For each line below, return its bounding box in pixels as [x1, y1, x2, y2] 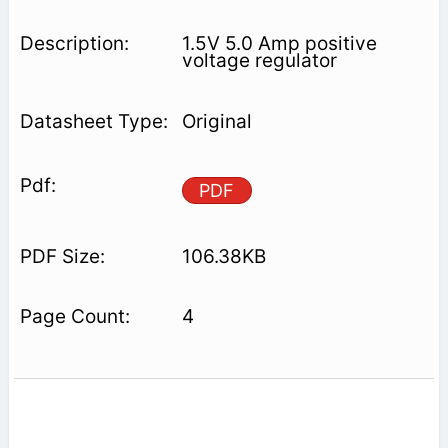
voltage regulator [181, 48, 337, 72]
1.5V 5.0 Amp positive [181, 31, 377, 55]
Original [181, 109, 252, 133]
